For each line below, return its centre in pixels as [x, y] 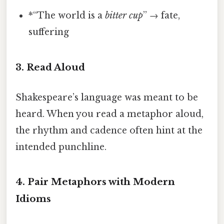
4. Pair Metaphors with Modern [95, 182]
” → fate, [162, 16]
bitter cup [124, 16]
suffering [49, 32]
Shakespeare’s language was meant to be [107, 97]
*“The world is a [67, 16]
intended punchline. [61, 147]
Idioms [33, 199]
